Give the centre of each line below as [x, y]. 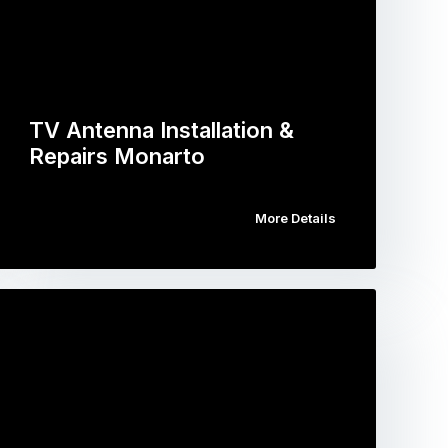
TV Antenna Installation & [162, 130]
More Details [295, 218]
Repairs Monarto [117, 156]
